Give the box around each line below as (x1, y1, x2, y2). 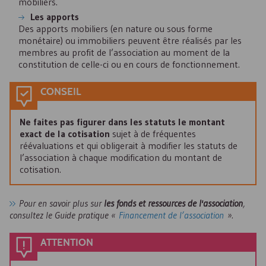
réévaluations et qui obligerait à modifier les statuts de (20, 140, 237, 151)
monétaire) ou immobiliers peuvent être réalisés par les (18, 34, 242, 46)
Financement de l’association (119, 209, 224, 221)
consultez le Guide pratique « (9, 209, 119, 221)
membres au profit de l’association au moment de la (18, 46, 230, 58)
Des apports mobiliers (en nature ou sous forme (18, 23, 213, 34)
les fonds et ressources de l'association (104, 197, 243, 209)
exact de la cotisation (20, 128, 110, 140)
